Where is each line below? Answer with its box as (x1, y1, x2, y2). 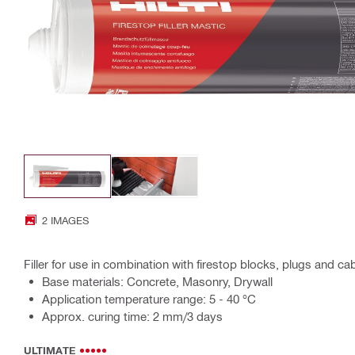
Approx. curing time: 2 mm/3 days (42, 308, 223, 323)
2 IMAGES (42, 213, 89, 226)
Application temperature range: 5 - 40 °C (42, 291, 256, 306)
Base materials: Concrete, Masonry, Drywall (42, 273, 273, 288)
